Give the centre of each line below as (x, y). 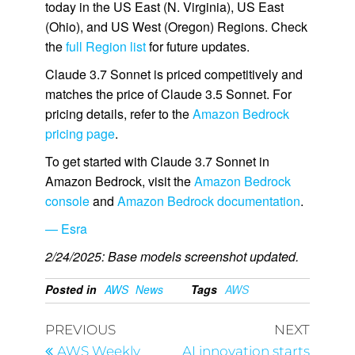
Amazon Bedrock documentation (208, 201)
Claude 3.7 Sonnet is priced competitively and (174, 74)
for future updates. (197, 47)
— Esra (66, 229)
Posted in (71, 290)
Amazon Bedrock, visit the (119, 181)
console (67, 201)
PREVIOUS (80, 330)
